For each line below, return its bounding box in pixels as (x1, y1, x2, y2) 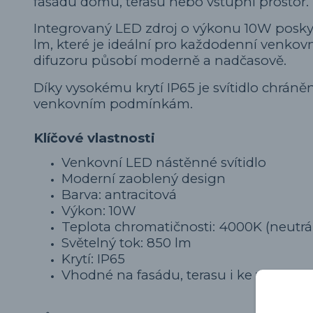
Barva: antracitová (61, 186, 177, 203)
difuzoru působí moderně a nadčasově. (34, 52, 286, 69)
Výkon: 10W (61, 202, 136, 219)
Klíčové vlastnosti (34, 129, 155, 146)
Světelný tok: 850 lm (61, 234, 191, 251)
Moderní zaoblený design (61, 170, 226, 187)
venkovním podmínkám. (34, 95, 193, 112)
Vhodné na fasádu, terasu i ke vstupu (61, 266, 301, 283)
